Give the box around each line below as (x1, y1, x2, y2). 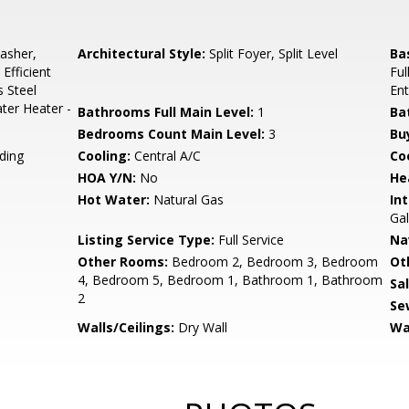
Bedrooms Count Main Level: (78, 125, 266, 142)
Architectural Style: (78, 45, 206, 62)
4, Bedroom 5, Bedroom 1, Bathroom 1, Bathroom (78, 271, 383, 288)
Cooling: (78, 147, 131, 164)
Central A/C (131, 147, 202, 164)
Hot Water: (78, 191, 151, 208)
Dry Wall (174, 319, 228, 336)
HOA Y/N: (78, 169, 137, 186)
